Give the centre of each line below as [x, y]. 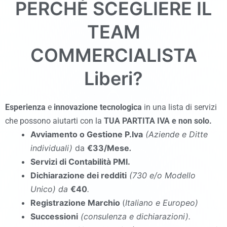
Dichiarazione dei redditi [79, 175]
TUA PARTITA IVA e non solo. [158, 121]
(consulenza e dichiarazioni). [136, 216]
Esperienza [25, 107]
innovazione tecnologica [98, 107]
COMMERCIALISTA [113, 55]
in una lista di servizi [179, 107]
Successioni [54, 216]
